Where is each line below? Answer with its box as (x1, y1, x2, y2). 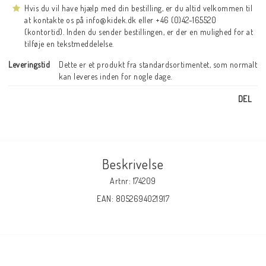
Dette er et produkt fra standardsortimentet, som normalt (59, 59, 257, 69)
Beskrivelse (102, 155, 164, 172)
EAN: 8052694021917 (97, 193, 169, 204)
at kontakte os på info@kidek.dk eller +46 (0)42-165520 (24, 14, 216, 25)
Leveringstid (8, 59, 50, 69)
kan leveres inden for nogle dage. (59, 71, 172, 81)
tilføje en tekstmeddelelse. (24, 38, 114, 49)
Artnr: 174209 (110, 175, 156, 186)
